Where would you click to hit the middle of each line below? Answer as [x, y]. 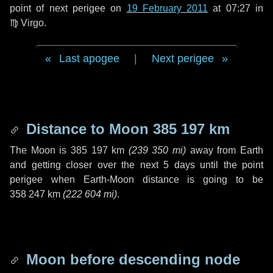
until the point [229, 165]
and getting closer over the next [87, 165]
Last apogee [89, 58]
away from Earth [225, 150]
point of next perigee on [68, 8]
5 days [179, 165]
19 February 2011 [167, 8]
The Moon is [40, 150]
